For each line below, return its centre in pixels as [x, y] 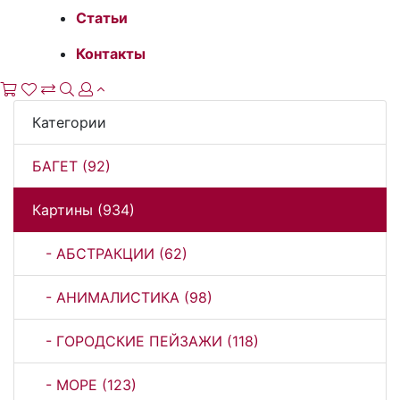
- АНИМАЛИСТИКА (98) [122, 297]
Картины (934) [83, 209]
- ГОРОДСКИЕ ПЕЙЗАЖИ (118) [146, 341]
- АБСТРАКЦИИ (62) [110, 253]
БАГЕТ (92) [71, 166]
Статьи [102, 17]
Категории [69, 122]
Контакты [111, 53]
